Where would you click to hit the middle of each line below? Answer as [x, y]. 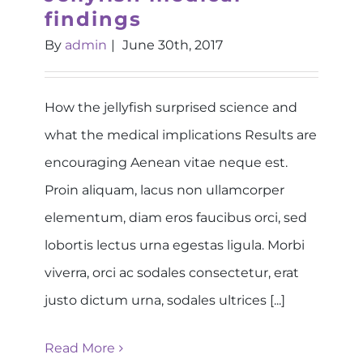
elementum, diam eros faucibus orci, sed [176, 217]
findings [93, 19]
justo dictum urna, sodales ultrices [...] [165, 300]
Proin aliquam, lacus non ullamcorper [164, 190]
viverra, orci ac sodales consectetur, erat [172, 272]
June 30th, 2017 [173, 45]
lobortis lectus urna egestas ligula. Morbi [175, 245]
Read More [80, 348]
